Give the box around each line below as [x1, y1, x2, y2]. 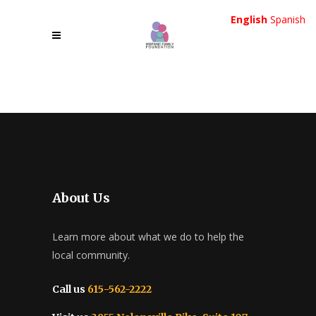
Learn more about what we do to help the [52, 230, 244, 243]
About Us [52, 190, 110, 206]
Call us [52, 283, 85, 296]
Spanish [270, 13, 305, 26]
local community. [52, 248, 130, 262]
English [231, 13, 267, 26]
